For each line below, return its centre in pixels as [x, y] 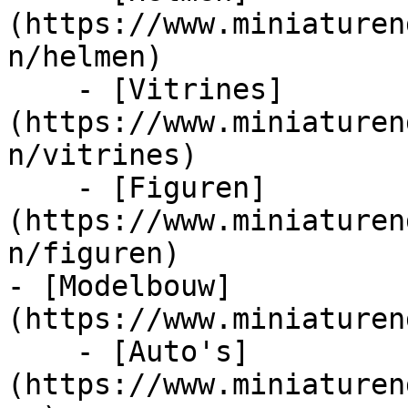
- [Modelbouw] [120, 286]
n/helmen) [85, 56]
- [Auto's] [42, 352]
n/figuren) [94, 253]
